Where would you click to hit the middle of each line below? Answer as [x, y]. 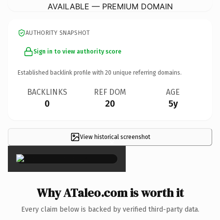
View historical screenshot [115, 137]
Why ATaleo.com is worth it [110, 192]
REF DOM [110, 92]
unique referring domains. [147, 72]
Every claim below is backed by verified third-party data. [110, 209]
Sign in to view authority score [77, 51]
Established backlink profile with [61, 72]
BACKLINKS [47, 92]
